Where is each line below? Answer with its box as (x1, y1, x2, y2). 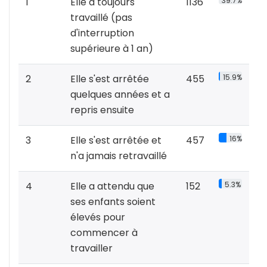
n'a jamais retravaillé (70, 149, 167, 163)
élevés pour (70, 210, 125, 225)
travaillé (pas (70, 11, 132, 25)
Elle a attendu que (70, 179, 154, 194)
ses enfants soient (70, 195, 156, 209)
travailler (70, 241, 113, 256)
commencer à (70, 226, 138, 240)
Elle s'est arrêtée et (70, 133, 162, 148)
